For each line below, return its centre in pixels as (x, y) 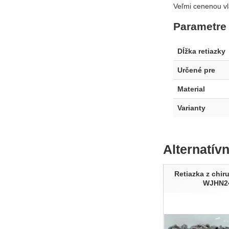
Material (191, 89)
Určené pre (196, 70)
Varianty (191, 108)
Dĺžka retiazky (201, 51)
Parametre (200, 26)
